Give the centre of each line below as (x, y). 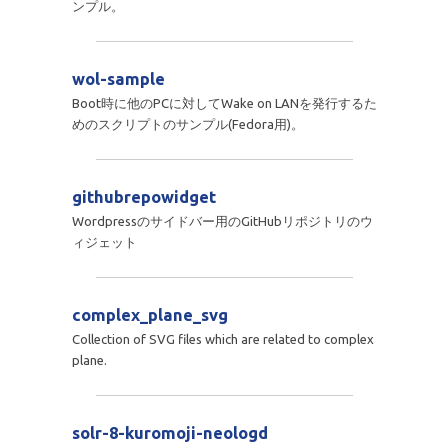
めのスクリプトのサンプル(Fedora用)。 (187, 123)
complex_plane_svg (149, 314)
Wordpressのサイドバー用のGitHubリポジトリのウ (222, 220)
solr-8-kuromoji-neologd (169, 432)
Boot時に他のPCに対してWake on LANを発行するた (224, 102)
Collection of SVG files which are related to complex (222, 338)
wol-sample (118, 78)
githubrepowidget (143, 196)
